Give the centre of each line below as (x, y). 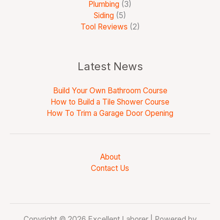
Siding (104, 16)
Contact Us (110, 168)
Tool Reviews (104, 27)
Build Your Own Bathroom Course (110, 91)
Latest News (110, 67)
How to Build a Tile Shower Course (110, 102)
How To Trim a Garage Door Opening (110, 113)
